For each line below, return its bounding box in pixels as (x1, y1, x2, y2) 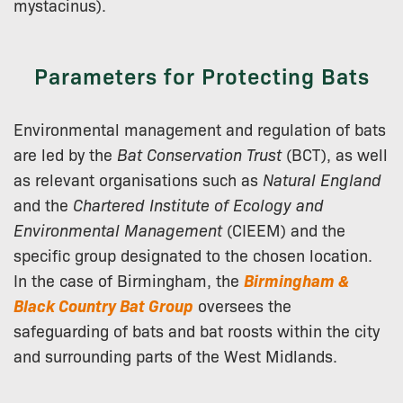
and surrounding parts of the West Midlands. (13, 345, 337, 367)
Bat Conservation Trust (117, 143, 282, 166)
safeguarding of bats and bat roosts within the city (13, 319, 380, 342)
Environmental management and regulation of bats (13, 118, 386, 140)
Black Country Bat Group (13, 294, 193, 318)
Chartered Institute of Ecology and (73, 193, 324, 216)
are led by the (13, 143, 117, 166)
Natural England (263, 168, 381, 191)
